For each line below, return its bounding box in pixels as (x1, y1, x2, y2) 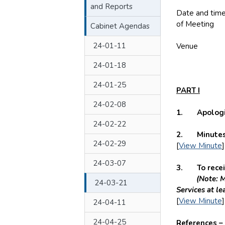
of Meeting (176, 19, 214, 29)
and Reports (90, 2, 133, 12)
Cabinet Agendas (90, 21, 150, 31)
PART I (176, 85, 200, 95)
